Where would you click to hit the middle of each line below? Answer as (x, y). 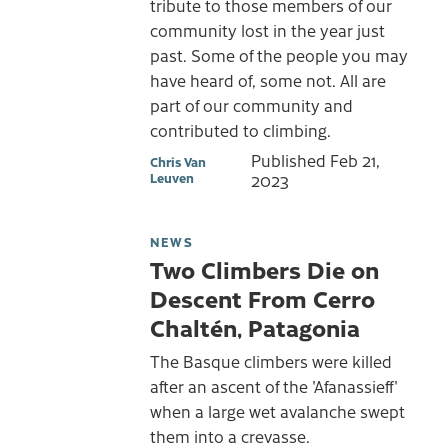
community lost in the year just (267, 30)
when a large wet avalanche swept (277, 410)
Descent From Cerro (262, 298)
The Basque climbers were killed (271, 360)
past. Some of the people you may (279, 55)
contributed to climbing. (240, 130)
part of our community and (251, 105)
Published (290, 160)
